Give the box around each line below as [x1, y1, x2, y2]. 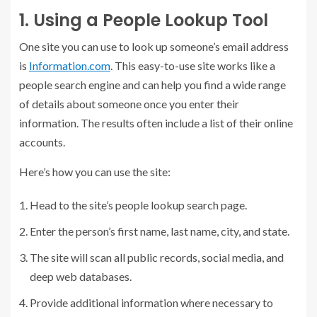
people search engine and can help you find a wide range [19, 77, 286, 91]
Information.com [29, 58, 110, 72]
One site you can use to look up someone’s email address [19, 39, 289, 53]
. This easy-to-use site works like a [110, 58, 275, 72]
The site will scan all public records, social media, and [30, 250, 284, 264]
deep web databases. [30, 269, 132, 283]
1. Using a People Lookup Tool [19, 8, 268, 32]
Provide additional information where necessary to [30, 295, 273, 309]
